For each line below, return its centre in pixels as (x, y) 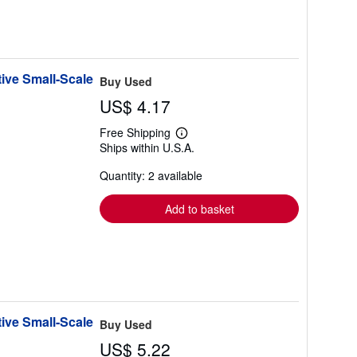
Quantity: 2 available (151, 175)
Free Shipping (135, 132)
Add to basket (199, 209)
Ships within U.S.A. (147, 147)
